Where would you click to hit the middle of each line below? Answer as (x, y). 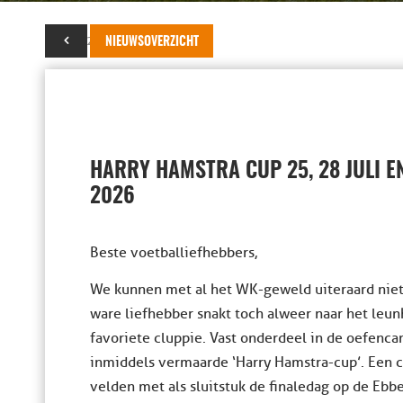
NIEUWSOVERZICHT (152, 42)
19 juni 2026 (80, 41)
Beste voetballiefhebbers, (174, 253)
